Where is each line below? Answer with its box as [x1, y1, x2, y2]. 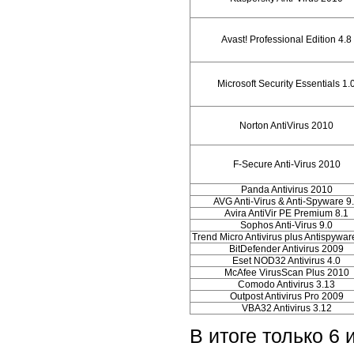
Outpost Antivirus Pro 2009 [229, 291, 344, 303]
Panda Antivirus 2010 [240, 184, 333, 196]
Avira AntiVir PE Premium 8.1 [224, 208, 348, 220]
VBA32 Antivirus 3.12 [241, 303, 332, 314]
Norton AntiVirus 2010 [239, 120, 333, 132]
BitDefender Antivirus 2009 [229, 243, 344, 255]
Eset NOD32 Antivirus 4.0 [232, 255, 341, 267]
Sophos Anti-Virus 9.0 [240, 220, 333, 232]
